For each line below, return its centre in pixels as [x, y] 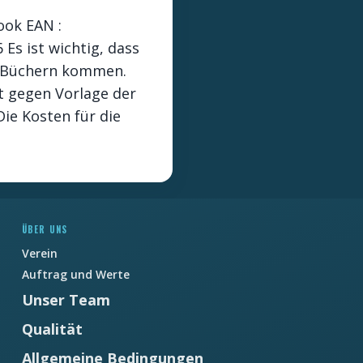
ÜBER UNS [45, 229]
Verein [39, 253]
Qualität [52, 329]
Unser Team [66, 300]
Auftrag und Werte [75, 274]
